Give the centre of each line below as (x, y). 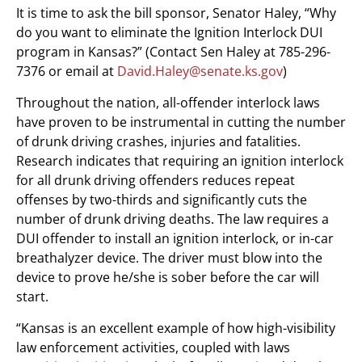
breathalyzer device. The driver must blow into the (169, 258)
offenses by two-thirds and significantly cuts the (162, 200)
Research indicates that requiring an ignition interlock (180, 161)
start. (32, 297)
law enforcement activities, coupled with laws (153, 347)
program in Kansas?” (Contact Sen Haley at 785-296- (173, 52)
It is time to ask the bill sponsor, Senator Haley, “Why (176, 13)
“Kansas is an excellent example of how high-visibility (176, 328)
